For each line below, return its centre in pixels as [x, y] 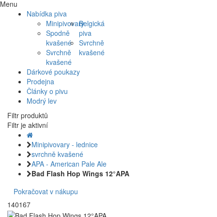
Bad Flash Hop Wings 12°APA [80, 174]
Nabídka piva [47, 14]
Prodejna [40, 82]
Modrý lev [42, 101]
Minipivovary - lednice [65, 145]
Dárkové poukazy [53, 72]
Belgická [92, 23]
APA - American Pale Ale [69, 164]
